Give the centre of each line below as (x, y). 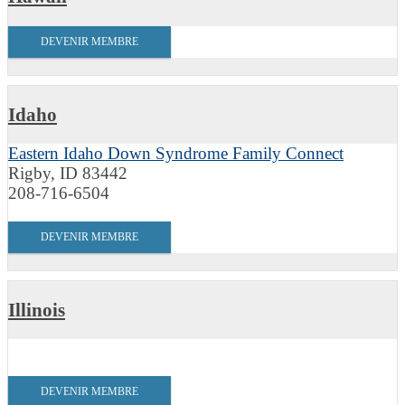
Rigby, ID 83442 (68, 174)
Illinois (37, 310)
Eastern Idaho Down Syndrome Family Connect (176, 154)
